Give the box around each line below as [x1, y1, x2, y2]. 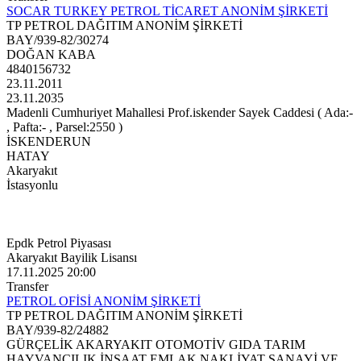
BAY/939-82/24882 [6, 323, 109, 338]
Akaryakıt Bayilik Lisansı [6, 251, 137, 265]
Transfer [6, 280, 48, 294]
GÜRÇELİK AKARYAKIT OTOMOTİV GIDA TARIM [6, 338, 305, 352]
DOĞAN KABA [6, 48, 96, 62]
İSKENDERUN [6, 135, 91, 149]
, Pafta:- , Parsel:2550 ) [6, 120, 122, 135]
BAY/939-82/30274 [6, 33, 109, 48]
